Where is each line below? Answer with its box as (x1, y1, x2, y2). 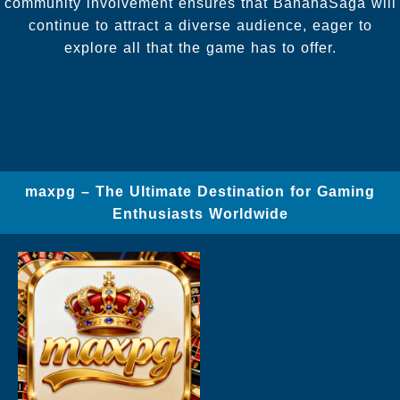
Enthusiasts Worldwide (112, 205, 288, 221)
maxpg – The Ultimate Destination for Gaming (25, 183, 375, 199)
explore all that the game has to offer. (63, 39, 337, 55)
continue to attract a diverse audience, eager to (28, 17, 372, 33)
